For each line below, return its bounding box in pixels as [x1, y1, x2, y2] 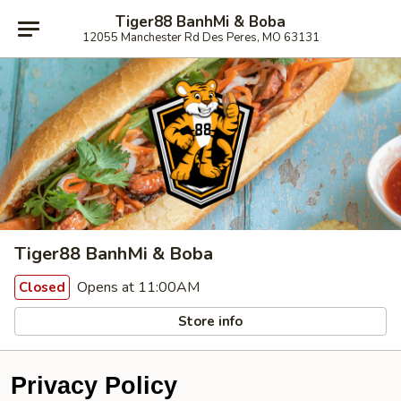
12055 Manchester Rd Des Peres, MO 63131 [81, 29, 320, 46]
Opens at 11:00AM [73, 277, 200, 297]
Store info [175, 311, 243, 330]
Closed [19, 278, 65, 296]
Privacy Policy [11, 372, 177, 399]
